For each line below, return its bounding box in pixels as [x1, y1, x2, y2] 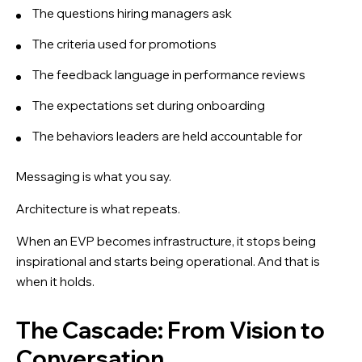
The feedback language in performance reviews [32, 66, 305, 82]
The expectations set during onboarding [32, 97, 265, 113]
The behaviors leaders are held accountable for [32, 128, 302, 144]
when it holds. [16, 273, 95, 289]
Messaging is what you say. [16, 168, 171, 184]
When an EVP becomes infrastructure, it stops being [16, 233, 316, 249]
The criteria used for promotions [32, 36, 217, 52]
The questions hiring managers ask [32, 5, 232, 21]
